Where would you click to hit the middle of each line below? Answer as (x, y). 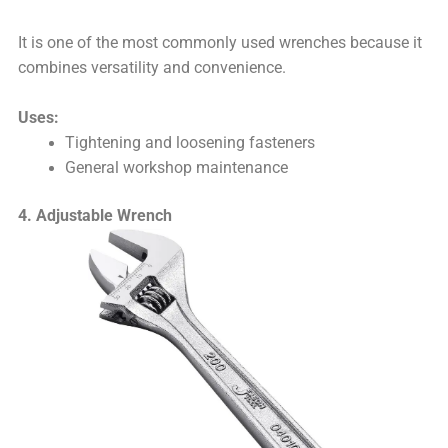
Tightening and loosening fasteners (189, 142)
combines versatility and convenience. (152, 68)
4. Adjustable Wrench (95, 216)
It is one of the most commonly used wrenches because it (220, 43)
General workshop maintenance (176, 167)
